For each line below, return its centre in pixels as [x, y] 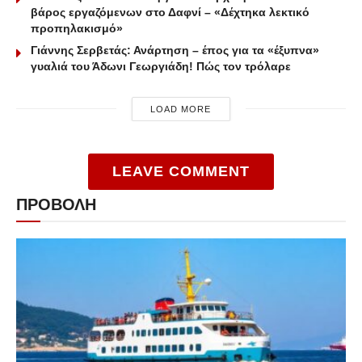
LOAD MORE [181, 109]
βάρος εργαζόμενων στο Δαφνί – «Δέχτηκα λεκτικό [170, 12]
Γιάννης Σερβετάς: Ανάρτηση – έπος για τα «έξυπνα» [175, 50]
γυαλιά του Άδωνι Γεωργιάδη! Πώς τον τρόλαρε [161, 66]
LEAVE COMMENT [181, 171]
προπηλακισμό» [77, 28]
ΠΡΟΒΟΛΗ [56, 204]
